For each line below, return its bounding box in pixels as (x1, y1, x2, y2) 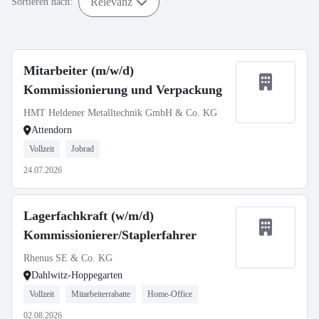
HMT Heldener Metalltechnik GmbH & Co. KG (23, 108, 217, 118)
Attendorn (31, 125, 72, 135)
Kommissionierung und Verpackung (23, 83, 222, 97)
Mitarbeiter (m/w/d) (23, 63, 134, 78)
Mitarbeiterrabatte (71, 289, 130, 299)
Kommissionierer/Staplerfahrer (23, 228, 197, 242)
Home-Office (147, 289, 192, 299)
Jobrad (71, 144, 94, 154)
